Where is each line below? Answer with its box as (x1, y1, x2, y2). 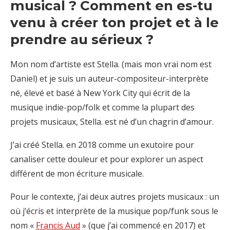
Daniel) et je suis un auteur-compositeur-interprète (10, 72, 208, 84)
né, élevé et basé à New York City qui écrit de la (10, 87, 190, 99)
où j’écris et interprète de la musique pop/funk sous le (10, 205, 218, 217)
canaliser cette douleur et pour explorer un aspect (10, 153, 203, 165)
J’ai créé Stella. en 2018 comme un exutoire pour (10, 139, 194, 150)
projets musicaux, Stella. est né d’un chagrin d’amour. (10, 116, 214, 127)
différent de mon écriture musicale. (10, 167, 144, 179)
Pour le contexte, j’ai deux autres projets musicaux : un (10, 190, 219, 202)
